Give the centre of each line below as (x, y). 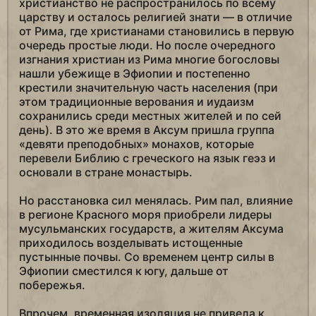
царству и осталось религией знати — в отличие (156, 17)
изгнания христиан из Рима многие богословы (149, 60)
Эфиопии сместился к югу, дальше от (124, 271)
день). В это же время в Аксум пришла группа (147, 130)
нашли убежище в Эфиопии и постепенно (135, 74)
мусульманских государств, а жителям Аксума (151, 229)
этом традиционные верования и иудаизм (136, 102)
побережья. (52, 285)
